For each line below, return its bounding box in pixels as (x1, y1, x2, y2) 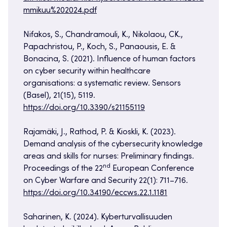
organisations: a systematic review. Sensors (23, 80, 181, 88)
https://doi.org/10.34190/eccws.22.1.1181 (23, 189, 167, 198)
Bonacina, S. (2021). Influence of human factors (23, 55, 196, 64)
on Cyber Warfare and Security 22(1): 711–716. (23, 177, 188, 185)
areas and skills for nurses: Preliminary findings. (23, 153, 194, 161)
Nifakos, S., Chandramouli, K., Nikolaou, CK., (23, 31, 183, 40)
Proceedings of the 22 (23, 165, 103, 173)
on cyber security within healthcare (23, 67, 150, 76)
